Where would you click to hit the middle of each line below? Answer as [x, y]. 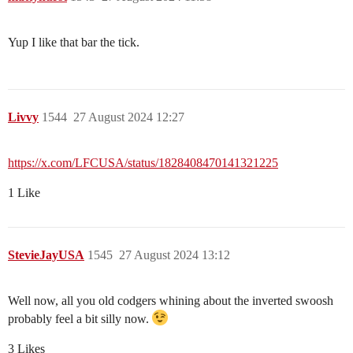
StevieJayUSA [46, 255]
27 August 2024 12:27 [129, 117]
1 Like [24, 193]
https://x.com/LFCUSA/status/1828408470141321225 [143, 163]
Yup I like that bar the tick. [74, 43]
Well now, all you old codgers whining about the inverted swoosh [171, 301]
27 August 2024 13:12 [175, 255]
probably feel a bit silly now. [80, 319]
